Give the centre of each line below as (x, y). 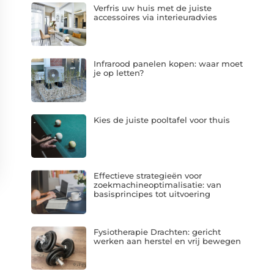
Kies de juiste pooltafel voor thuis (161, 120)
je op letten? (118, 73)
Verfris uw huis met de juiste (152, 8)
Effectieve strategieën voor (147, 176)
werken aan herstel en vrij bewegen (167, 241)
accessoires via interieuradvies (155, 17)
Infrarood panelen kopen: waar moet (168, 64)
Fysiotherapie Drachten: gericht (157, 231)
